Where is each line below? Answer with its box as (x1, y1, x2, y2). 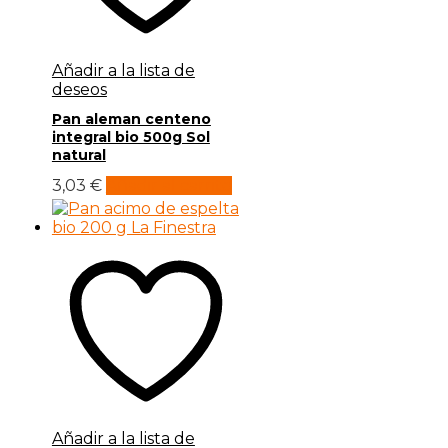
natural (51, 146, 106, 165)
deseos (51, 79, 107, 99)
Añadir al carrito (105, 175, 232, 195)
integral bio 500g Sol (51, 128, 210, 147)
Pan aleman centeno (51, 110, 211, 129)
